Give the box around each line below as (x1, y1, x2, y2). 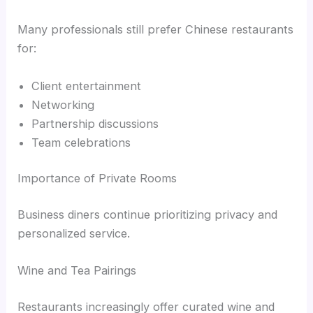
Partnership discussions (31, 116, 159, 131)
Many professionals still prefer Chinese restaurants (17, 22, 294, 37)
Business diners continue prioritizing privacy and (17, 207, 278, 221)
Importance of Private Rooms (17, 171, 177, 186)
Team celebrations (31, 135, 131, 150)
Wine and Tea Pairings (17, 263, 137, 278)
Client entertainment (31, 78, 142, 93)
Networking (31, 97, 95, 112)
